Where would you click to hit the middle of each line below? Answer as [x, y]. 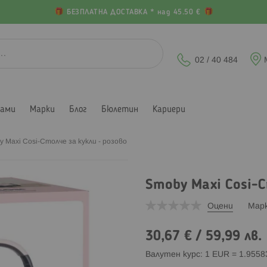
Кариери [169, 109]
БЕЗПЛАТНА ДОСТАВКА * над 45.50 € [133, 13]
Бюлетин [120, 109]
